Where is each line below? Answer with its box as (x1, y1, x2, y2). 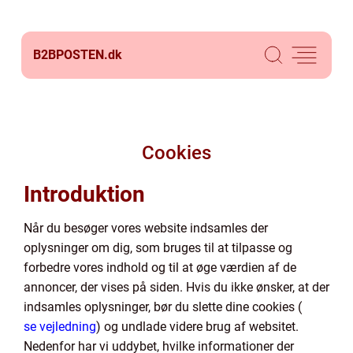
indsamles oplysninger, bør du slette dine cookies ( (24, 299, 302, 314)
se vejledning (24, 319, 96, 334)
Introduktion (24, 181, 145, 207)
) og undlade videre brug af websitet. (96, 319, 299, 334)
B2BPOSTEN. (33, 47, 108, 62)
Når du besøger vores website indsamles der (24, 221, 268, 236)
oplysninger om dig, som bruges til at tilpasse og (24, 240, 292, 255)
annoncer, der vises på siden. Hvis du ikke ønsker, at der (24, 280, 329, 295)
